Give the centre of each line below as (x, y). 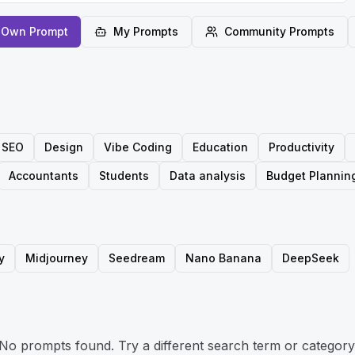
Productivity (302, 147)
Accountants (44, 176)
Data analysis (208, 176)
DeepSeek (311, 258)
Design (64, 147)
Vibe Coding (138, 147)
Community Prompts (279, 31)
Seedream (137, 258)
